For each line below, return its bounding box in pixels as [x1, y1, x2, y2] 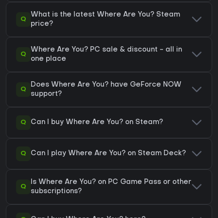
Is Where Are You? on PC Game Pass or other [31, 179, 191, 185]
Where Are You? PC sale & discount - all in [31, 46, 182, 53]
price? [31, 20, 53, 27]
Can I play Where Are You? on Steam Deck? [31, 150, 186, 157]
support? [31, 91, 62, 97]
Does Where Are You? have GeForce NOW [31, 81, 182, 88]
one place [31, 55, 66, 62]
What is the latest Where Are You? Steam [31, 11, 180, 18]
